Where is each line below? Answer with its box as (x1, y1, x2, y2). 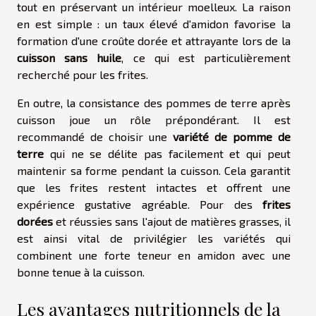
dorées (17, 214, 53, 228)
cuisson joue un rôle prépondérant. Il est (17, 112, 291, 126)
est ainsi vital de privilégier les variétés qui (17, 231, 291, 245)
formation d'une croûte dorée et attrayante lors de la (17, 33, 291, 47)
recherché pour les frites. (17, 67, 148, 81)
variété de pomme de (173, 129, 291, 143)
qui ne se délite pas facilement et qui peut (44, 146, 291, 160)
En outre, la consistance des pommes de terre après (17, 95, 291, 109)
